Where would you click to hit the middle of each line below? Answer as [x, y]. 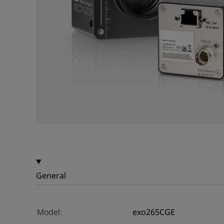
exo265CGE [154, 212]
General [51, 175]
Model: [49, 212]
